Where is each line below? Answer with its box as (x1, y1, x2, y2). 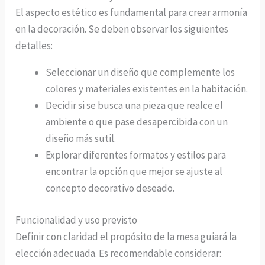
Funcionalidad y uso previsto (15, 213, 138, 227)
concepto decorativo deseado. (46, 182, 175, 195)
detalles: (15, 39, 53, 53)
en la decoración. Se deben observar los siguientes (15, 22, 229, 36)
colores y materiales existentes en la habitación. (46, 82, 248, 96)
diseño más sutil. (46, 132, 117, 146)
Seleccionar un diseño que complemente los (46, 66, 235, 79)
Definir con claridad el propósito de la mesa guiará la (15, 230, 237, 243)
